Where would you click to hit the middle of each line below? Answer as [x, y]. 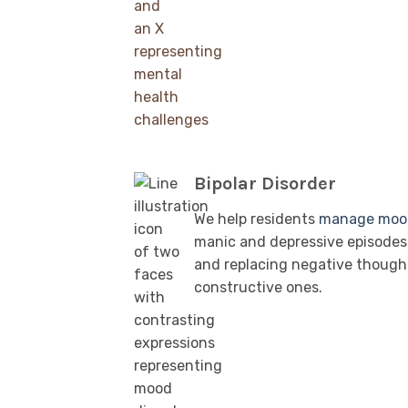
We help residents [256, 219]
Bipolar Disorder [265, 184]
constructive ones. [258, 288]
